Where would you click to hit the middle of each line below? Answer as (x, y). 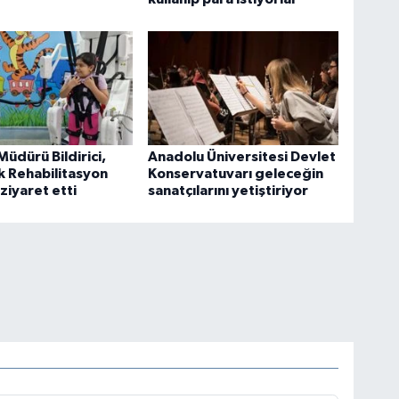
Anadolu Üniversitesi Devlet (242, 157)
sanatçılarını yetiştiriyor (228, 191)
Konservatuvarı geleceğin (236, 174)
